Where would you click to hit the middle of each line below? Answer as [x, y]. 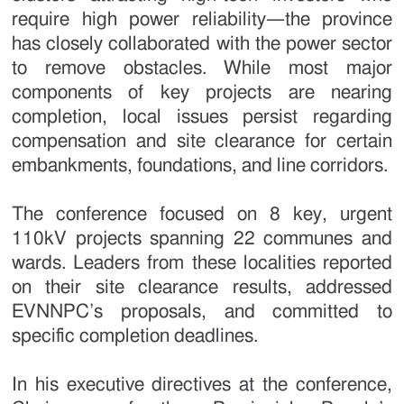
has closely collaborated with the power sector [202, 44]
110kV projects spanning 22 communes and [202, 239]
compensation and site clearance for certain [202, 142]
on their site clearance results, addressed [202, 288]
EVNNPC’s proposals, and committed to [202, 312]
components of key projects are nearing [202, 93]
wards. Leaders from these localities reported [202, 263]
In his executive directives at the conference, [202, 385]
